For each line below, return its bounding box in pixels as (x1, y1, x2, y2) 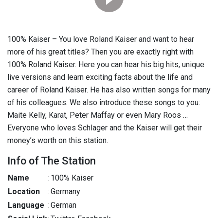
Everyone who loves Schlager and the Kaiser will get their (7, 123, 202, 132)
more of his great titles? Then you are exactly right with (7, 47, 194, 56)
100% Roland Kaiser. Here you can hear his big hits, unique (7, 60, 204, 69)
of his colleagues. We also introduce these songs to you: (7, 98, 200, 107)
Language (8, 200, 44, 210)
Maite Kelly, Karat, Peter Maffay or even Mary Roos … (7, 110, 188, 120)
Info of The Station (7, 155, 96, 167)
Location (8, 187, 40, 196)
